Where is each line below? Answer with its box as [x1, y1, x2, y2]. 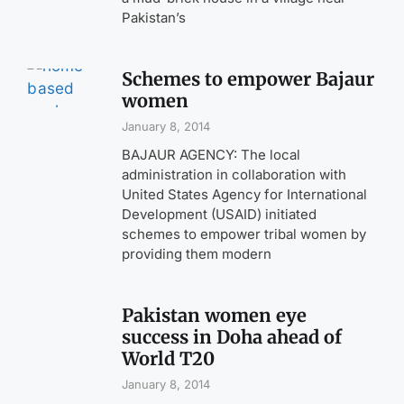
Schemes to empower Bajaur [122, 68, 375, 91]
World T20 [122, 347, 216, 371]
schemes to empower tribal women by [122, 225, 367, 243]
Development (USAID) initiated [122, 206, 317, 224]
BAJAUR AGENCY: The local [122, 146, 301, 164]
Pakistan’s [122, 9, 187, 27]
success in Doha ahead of [122, 326, 343, 349]
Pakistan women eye [122, 304, 308, 327]
